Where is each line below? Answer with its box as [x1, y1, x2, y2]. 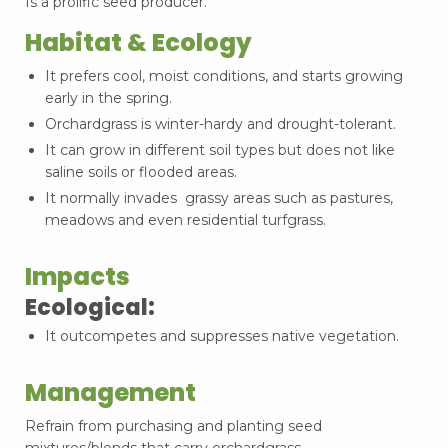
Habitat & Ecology [25, 26, 252, 60]
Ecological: [25, 292, 159, 324]
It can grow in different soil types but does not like [45, 141, 395, 160]
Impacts [25, 260, 130, 294]
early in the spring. [45, 89, 172, 108]
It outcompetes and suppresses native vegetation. [45, 327, 399, 346]
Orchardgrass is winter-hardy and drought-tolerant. [45, 115, 396, 134]
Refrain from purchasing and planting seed [25, 417, 322, 436]
